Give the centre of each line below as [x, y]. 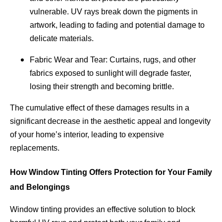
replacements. [35, 148]
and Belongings [40, 187]
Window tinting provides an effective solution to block [103, 210]
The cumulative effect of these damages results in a [100, 108]
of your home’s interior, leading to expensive [87, 134]
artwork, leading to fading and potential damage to [117, 25]
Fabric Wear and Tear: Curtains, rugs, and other [113, 59]
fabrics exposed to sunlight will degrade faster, [111, 73]
